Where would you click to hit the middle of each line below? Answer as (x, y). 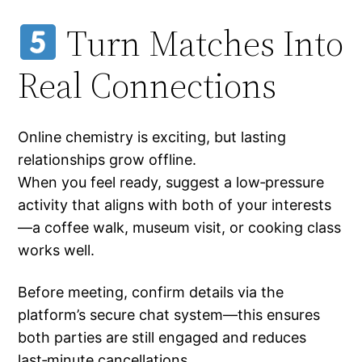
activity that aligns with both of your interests (175, 205)
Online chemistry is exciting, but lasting (152, 137)
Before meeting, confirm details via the (151, 293)
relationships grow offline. (107, 160)
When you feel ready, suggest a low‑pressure (171, 183)
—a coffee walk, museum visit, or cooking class (180, 228)
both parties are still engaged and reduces (162, 338)
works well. (57, 250)
